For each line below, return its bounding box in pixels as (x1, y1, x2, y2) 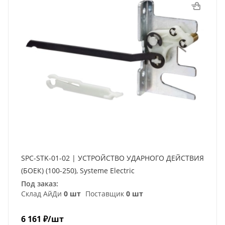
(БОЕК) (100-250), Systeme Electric (21, 165, 135, 175)
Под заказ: (21, 178, 58, 188)
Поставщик (83, 188, 126, 198)
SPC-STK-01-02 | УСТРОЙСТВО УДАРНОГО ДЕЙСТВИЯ (21, 153, 204, 163)
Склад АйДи (21, 188, 64, 198)
